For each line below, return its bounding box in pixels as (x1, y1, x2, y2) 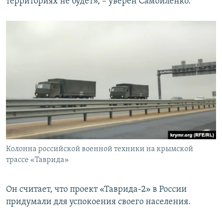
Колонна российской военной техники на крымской (6, 145, 193, 153)
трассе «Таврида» (6, 156, 69, 164)
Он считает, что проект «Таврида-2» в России (6, 184, 187, 194)
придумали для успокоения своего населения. (6, 197, 191, 207)
